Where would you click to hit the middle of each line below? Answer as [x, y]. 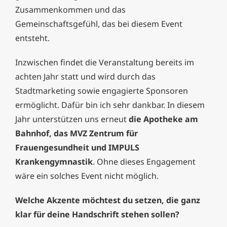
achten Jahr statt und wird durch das [85, 77]
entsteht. [32, 38]
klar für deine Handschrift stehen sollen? [97, 215]
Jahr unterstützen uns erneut [72, 119]
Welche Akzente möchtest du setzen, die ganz [108, 200]
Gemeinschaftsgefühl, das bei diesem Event [99, 24]
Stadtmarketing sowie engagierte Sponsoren [102, 91]
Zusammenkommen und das [70, 10]
